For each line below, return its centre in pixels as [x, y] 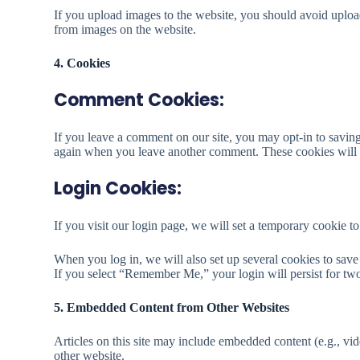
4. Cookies [82, 63]
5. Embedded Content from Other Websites [172, 307]
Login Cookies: [118, 188]
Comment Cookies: [139, 100]
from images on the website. [125, 29]
